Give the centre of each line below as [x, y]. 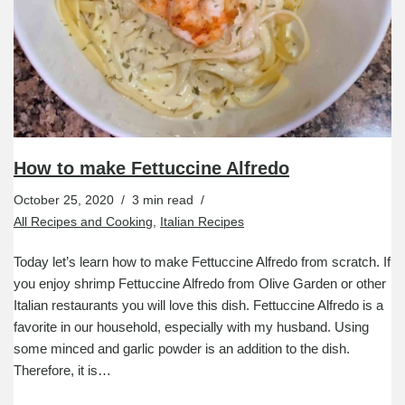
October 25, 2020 [64, 200]
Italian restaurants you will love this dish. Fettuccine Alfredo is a [198, 305]
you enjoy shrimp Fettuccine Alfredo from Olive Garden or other [200, 283]
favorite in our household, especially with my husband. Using [191, 326]
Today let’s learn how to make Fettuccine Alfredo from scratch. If [202, 261]
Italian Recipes [202, 221]
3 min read [163, 200]
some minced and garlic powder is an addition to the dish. [182, 348]
